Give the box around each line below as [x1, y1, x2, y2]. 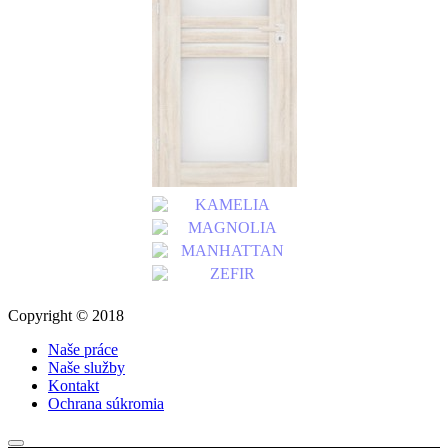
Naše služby [48, 359, 125, 377]
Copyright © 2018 [8, 307, 124, 325]
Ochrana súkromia [48, 395, 164, 413]
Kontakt [48, 377, 99, 395]
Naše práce [48, 341, 118, 359]
